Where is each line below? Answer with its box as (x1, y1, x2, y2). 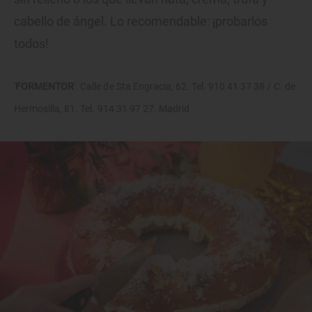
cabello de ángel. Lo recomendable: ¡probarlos (14, 13, 267, 29)
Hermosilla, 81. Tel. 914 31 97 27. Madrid (14, 102, 190, 114)
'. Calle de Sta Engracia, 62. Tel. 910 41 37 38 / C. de (74, 80, 295, 92)
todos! (14, 36, 49, 51)
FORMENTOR (15, 80, 75, 92)
